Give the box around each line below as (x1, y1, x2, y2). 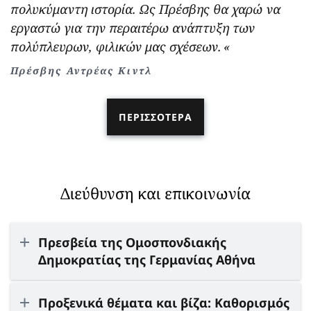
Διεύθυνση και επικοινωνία (60, 182, 251, 203)
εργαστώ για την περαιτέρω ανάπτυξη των (10, 19, 255, 36)
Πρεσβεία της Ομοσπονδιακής (38, 233, 226, 251)
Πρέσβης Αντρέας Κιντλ (10, 63, 152, 77)
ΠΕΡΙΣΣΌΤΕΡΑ (119, 110, 192, 124)
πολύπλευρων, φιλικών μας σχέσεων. (10, 37, 221, 55)
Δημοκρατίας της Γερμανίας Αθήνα (38, 251, 255, 268)
